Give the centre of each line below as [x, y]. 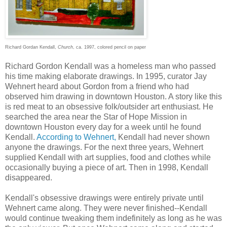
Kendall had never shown [163, 137]
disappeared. [29, 177]
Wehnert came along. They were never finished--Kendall [106, 208]
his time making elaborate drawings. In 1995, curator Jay [106, 76]
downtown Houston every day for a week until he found [103, 127]
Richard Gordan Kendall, [31, 47]
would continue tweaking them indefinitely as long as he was [113, 218]
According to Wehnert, [76, 137]
